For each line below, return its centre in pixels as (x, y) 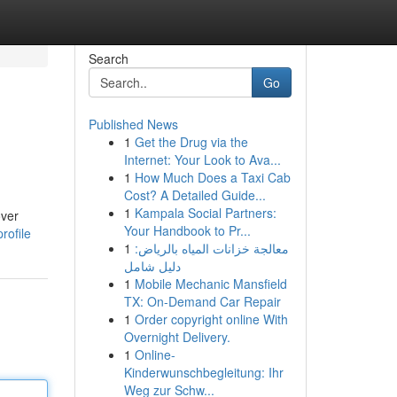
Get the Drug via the (191, 142)
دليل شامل (152, 266)
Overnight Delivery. (177, 337)
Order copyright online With (211, 319)
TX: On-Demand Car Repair (202, 301)
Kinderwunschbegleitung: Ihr (203, 372)
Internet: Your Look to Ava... (202, 160)
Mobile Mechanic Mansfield (210, 284)
